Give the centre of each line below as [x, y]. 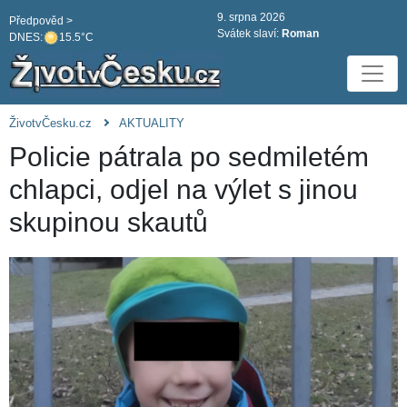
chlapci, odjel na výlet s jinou [184, 190]
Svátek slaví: [249, 34]
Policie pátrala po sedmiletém [189, 157]
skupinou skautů [109, 223]
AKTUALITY [152, 124]
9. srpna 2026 [251, 17]
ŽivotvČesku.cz [50, 124]
